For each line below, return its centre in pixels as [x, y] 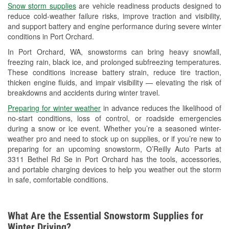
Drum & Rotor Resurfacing [105, 88]
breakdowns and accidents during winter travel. [84, 93]
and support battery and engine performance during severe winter [114, 26]
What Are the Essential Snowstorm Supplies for [106, 216]
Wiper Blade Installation [100, 48]
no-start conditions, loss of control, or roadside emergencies [114, 118]
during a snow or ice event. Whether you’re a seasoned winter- [114, 129]
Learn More [65, 127]
